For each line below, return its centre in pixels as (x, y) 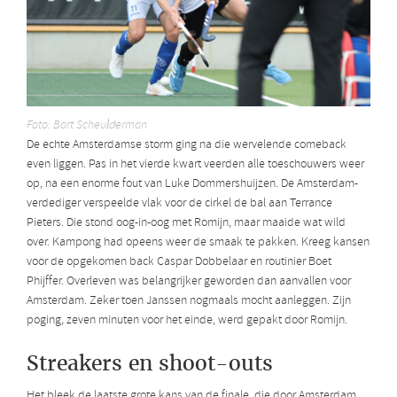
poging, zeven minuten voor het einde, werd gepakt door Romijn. (187, 320)
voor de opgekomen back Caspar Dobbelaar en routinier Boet (179, 261)
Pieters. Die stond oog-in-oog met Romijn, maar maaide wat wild (186, 222)
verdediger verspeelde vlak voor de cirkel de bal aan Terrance (179, 203)
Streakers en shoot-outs (150, 363)
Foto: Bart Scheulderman (87, 125)
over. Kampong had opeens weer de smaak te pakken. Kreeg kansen (198, 242)
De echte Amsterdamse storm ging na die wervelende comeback (187, 144)
